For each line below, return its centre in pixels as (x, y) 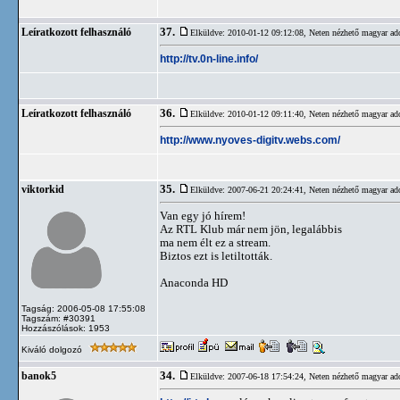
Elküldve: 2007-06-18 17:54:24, (250, 376)
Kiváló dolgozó (53, 350)
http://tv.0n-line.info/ (209, 58)
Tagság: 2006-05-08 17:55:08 (83, 308)
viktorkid (43, 189)
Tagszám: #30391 (58, 318)
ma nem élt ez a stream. (215, 242)
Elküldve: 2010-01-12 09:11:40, (250, 114)
